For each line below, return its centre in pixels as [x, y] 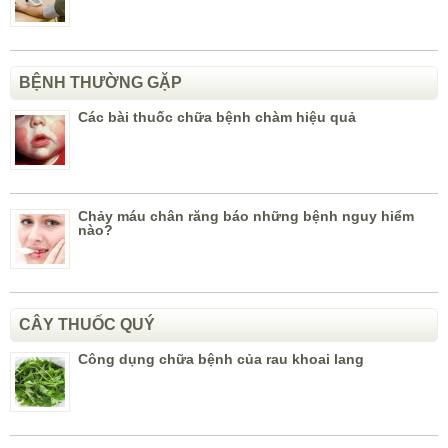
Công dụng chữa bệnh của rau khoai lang [221, 359]
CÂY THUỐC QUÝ [87, 325]
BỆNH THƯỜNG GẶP [100, 83]
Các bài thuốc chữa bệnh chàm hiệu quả [217, 117]
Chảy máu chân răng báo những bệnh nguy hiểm [246, 216]
